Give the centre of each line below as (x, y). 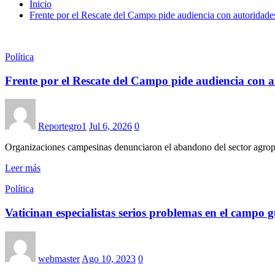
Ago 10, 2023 (109, 258)
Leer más (23, 168)
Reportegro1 (62, 126)
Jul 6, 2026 (110, 126)
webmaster (59, 258)
